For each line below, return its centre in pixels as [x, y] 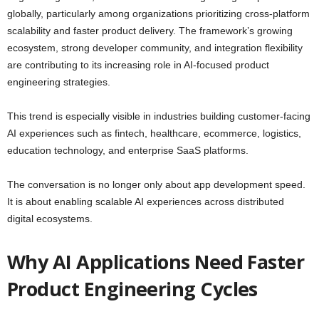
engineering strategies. [59, 82]
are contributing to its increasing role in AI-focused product [138, 65]
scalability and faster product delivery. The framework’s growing [150, 31]
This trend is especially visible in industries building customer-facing [159, 116]
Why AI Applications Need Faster [156, 262]
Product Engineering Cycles [132, 289]
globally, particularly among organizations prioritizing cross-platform [158, 14]
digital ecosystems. [50, 219]
